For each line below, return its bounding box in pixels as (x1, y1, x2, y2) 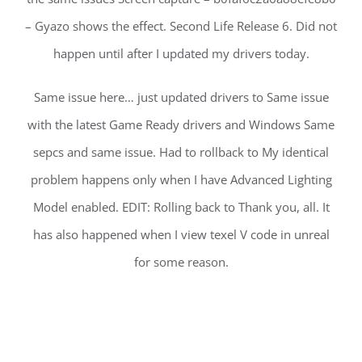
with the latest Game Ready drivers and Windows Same (27, 116, 335, 133)
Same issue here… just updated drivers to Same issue (33, 88, 329, 105)
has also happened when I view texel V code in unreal (32, 225, 330, 242)
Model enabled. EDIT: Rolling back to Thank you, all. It (32, 198, 330, 215)
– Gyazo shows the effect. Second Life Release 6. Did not (25, 17, 337, 34)
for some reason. (133, 253, 229, 270)
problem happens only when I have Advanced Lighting (30, 170, 332, 187)
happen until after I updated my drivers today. (53, 44, 309, 61)
